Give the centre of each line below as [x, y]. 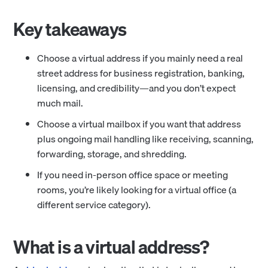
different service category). [94, 204]
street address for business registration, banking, [141, 73]
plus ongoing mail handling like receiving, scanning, [146, 138]
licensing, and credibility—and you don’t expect [137, 88]
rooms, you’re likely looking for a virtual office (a [137, 189]
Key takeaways [70, 29]
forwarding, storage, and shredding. [112, 153]
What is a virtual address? [111, 247]
